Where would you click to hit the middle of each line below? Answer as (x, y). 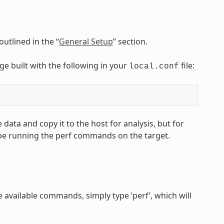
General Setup (86, 41)
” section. (130, 41)
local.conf (154, 66)
